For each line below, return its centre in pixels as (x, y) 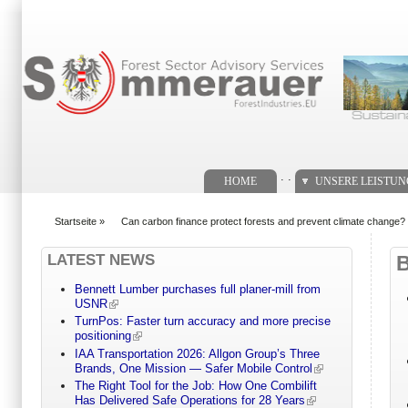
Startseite (76, 221)
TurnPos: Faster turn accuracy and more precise (202, 321)
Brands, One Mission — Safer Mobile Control (193, 368)
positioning (102, 336)
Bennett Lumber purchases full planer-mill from (197, 290)
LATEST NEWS (101, 260)
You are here (76, 229)
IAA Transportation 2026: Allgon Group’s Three (197, 353)
